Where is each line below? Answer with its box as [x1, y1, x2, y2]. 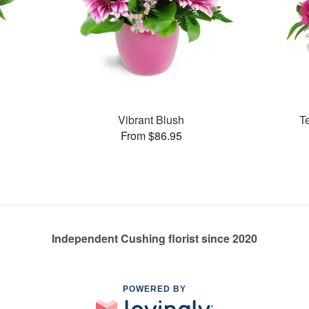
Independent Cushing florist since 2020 [52, 230, 257, 246]
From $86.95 [120, 127, 182, 143]
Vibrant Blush [118, 111, 185, 128]
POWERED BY [123, 284, 186, 294]
